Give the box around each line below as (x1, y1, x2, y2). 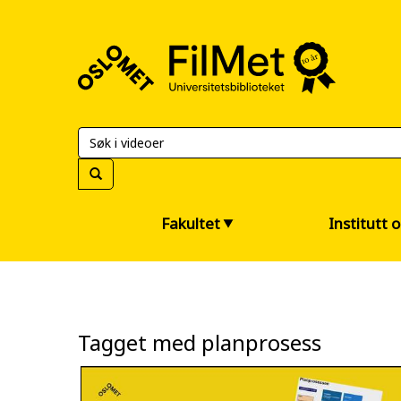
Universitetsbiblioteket (64, 74, 221, 94)
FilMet (64, 35, 107, 55)
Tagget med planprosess (78, 328, 321, 357)
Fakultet (161, 213, 220, 234)
